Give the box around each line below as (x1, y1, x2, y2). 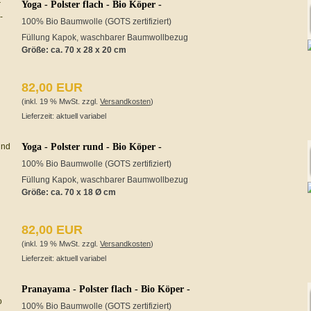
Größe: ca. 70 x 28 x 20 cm (22, 45, 126, 55)
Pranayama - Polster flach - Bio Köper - (22, 284, 190, 294)
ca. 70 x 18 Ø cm (51, 187, 116, 197)
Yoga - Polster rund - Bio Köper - (22, 142, 162, 152)
